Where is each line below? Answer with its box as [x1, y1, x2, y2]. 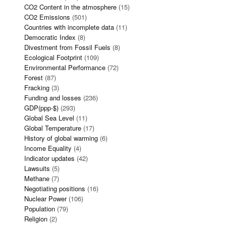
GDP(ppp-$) [24, 103, 59, 112]
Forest [24, 73, 43, 82]
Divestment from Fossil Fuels [24, 42, 110, 52]
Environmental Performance [24, 63, 105, 72]
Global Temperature [24, 123, 81, 133]
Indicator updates [24, 153, 75, 163]
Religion [24, 214, 47, 223]
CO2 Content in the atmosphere [24, 2, 117, 12]
